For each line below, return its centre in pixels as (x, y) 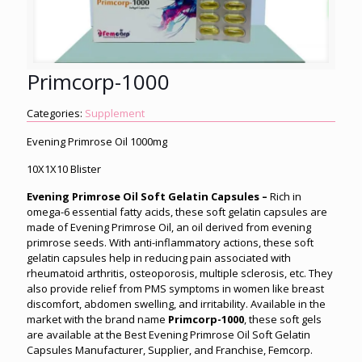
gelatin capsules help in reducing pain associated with (159, 257)
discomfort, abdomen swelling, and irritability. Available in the (176, 303)
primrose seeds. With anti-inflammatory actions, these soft (170, 242)
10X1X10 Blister (64, 168)
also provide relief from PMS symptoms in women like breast (175, 288)
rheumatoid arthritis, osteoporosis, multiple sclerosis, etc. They (180, 273)
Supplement (115, 113)
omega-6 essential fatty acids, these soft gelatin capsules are (177, 211)
